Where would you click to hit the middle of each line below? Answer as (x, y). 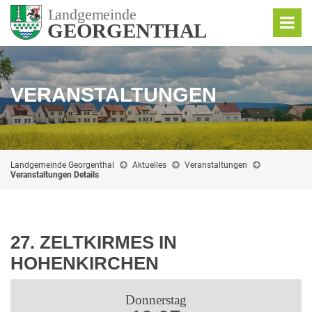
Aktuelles (149, 165)
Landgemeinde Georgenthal (62, 165)
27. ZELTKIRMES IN (94, 242)
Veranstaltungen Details (55, 175)
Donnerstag (156, 300)
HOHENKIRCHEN (85, 263)
